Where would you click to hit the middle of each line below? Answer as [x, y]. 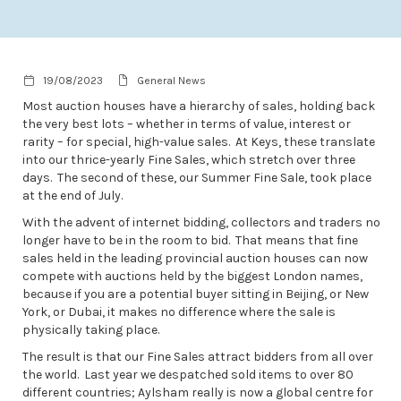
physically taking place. [91, 329]
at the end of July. [73, 195]
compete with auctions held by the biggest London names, [192, 276]
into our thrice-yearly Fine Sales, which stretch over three [189, 159]
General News [170, 80]
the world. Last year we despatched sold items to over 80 [188, 374]
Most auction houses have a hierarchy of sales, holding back [199, 106]
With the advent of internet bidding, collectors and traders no [201, 222]
